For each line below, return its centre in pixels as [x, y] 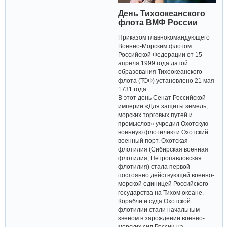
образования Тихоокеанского [160, 72]
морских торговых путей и [156, 115]
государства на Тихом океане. [161, 193]
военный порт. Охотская [153, 141]
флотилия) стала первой [154, 167]
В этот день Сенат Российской [162, 98]
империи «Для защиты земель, [163, 106]
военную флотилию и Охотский [163, 132]
